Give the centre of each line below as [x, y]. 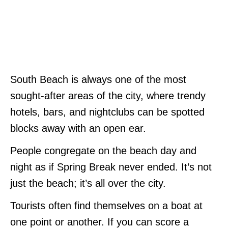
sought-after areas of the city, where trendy [108, 95]
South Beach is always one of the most [98, 79]
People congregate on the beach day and [103, 150]
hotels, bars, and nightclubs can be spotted [107, 112]
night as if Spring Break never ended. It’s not [111, 167]
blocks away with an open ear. [78, 128]
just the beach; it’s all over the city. [88, 183]
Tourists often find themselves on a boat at [106, 205]
